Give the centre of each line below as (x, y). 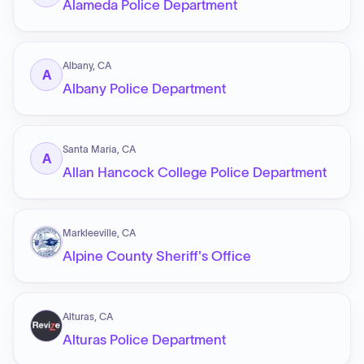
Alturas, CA (88, 316)
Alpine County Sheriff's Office (157, 256)
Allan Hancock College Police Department (195, 172)
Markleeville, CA (99, 233)
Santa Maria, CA (99, 149)
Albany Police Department (144, 89)
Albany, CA (87, 65)
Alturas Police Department (144, 340)
